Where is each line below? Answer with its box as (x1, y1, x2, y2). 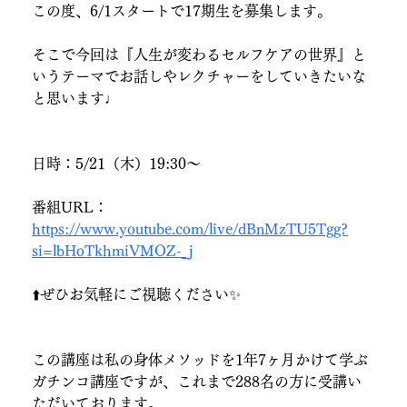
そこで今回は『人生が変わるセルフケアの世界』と (32, 46, 367, 62)
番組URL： (32, 199, 109, 214)
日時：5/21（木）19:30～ (32, 155, 202, 171)
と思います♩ (32, 90, 120, 105)
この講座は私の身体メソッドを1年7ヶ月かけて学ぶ (32, 352, 369, 367)
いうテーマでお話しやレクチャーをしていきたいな (32, 68, 367, 84)
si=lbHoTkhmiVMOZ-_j (32, 243, 194, 258)
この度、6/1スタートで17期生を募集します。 (32, 3, 333, 18)
